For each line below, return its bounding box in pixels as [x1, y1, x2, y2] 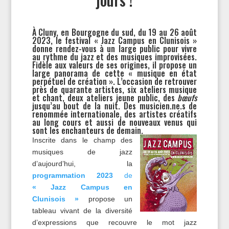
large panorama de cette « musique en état [32, 67, 197, 79]
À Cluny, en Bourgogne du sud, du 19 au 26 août [32, 26, 197, 38]
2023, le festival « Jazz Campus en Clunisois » [32, 34, 197, 47]
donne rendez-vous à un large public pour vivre [32, 42, 197, 55]
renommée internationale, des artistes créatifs [32, 108, 197, 120]
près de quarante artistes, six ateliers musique [32, 83, 197, 96]
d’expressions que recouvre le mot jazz [32, 218, 197, 226]
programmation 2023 [32, 171, 113, 179]
